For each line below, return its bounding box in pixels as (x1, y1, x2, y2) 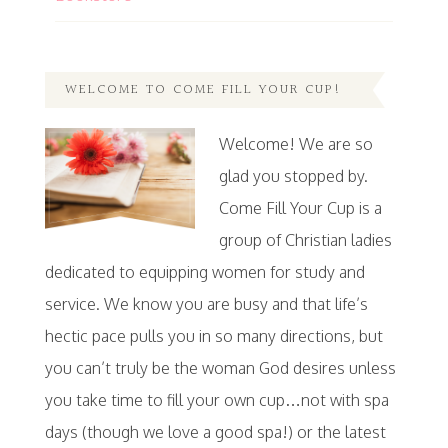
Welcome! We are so (218, 134, 373, 155)
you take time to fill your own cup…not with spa (44, 390, 389, 411)
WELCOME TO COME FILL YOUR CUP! (64, 79, 342, 102)
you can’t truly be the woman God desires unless (44, 358, 396, 379)
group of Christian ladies (218, 230, 392, 251)
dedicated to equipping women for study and (44, 262, 365, 283)
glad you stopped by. (218, 166, 368, 187)
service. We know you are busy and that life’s (44, 294, 368, 315)
